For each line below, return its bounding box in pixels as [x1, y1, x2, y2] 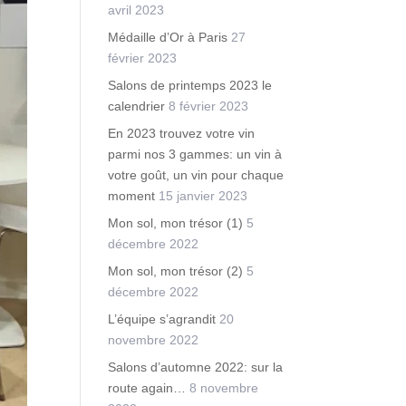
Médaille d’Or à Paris [108, 30, 228, 44]
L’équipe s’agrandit [108, 312, 217, 326]
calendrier [108, 99, 166, 113]
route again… [108, 381, 187, 395]
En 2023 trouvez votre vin [108, 126, 256, 140]
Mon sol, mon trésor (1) [108, 216, 244, 230]
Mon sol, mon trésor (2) [108, 264, 244, 278]
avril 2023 [108, 3, 165, 17]
